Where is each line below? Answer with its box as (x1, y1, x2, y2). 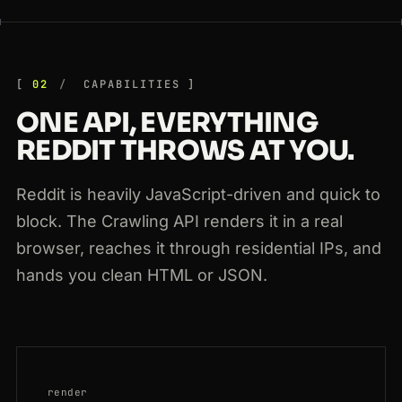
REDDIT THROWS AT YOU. (16, 134, 354, 169)
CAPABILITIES (75, 77, 180, 92)
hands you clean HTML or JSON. (16, 266, 267, 285)
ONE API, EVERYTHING (16, 106, 318, 141)
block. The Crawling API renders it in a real (16, 212, 343, 232)
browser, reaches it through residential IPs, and (16, 239, 381, 258)
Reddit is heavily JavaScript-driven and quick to (16, 185, 380, 205)
